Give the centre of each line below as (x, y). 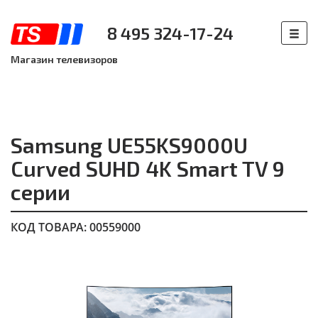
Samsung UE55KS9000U (129, 145)
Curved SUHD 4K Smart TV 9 (148, 168)
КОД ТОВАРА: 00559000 (76, 227)
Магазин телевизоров (64, 59)
